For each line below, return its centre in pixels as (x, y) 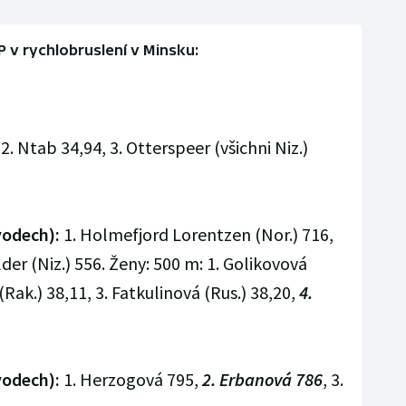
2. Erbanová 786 (262, 379)
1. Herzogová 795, (130, 379)
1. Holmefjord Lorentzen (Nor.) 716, (196, 234)
